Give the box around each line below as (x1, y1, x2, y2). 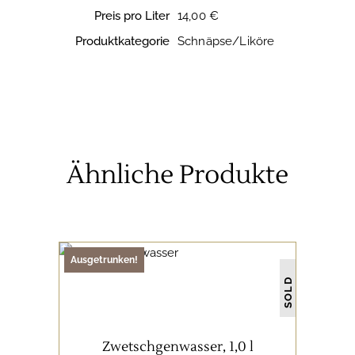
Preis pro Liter (94, 9, 170, 24)
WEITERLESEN (134, 326, 221, 339)
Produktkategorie (75, 34, 170, 49)
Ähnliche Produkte (67, 158, 288, 192)
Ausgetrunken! (71, 254, 138, 266)
